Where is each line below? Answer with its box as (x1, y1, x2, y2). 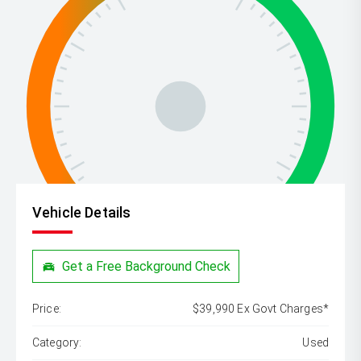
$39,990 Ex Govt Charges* (193, 302, 329, 316)
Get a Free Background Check (62, 258, 231, 274)
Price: (32, 302, 61, 316)
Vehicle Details (32, 204, 131, 221)
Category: (32, 336, 82, 350)
